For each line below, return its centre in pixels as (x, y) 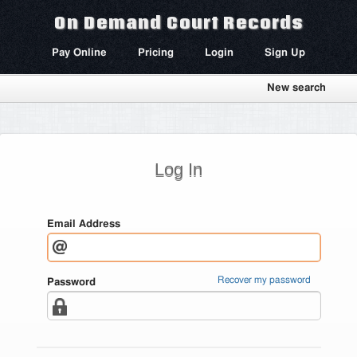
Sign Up (285, 53)
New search (296, 88)
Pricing (156, 53)
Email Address (83, 224)
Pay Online (79, 53)
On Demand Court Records (178, 22)
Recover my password (264, 280)
